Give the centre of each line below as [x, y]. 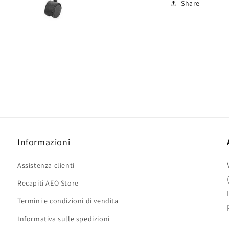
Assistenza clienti [46, 165]
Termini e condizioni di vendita [68, 201]
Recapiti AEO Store [48, 183]
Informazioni [44, 142]
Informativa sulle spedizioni [64, 219]
